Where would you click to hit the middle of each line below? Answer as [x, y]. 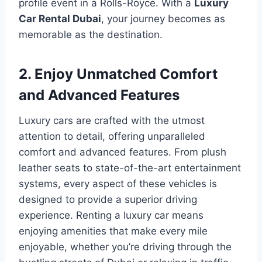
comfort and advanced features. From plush [123, 152]
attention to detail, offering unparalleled [112, 136]
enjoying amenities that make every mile [113, 231]
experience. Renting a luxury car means [111, 215]
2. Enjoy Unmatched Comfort [118, 74]
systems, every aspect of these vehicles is [118, 183]
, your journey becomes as [163, 18]
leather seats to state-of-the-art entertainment [130, 168]
